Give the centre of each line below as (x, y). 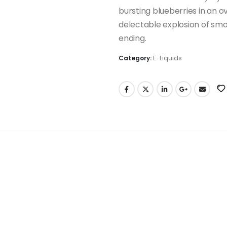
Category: (136, 58)
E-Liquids (167, 58)
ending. (133, 39)
